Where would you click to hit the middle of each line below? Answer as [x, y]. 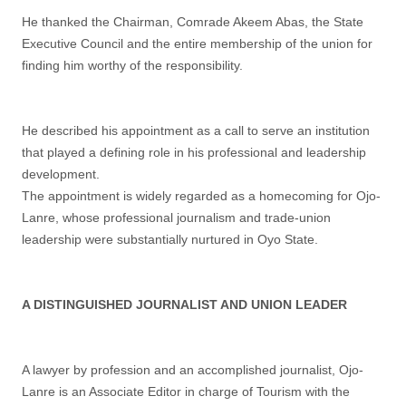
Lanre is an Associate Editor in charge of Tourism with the [186, 391]
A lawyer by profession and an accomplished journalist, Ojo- [193, 370]
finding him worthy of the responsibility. [132, 65]
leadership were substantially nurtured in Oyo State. [170, 239]
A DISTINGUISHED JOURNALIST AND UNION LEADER [184, 304]
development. [61, 174]
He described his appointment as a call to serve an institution [196, 130]
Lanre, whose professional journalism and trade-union [176, 217]
